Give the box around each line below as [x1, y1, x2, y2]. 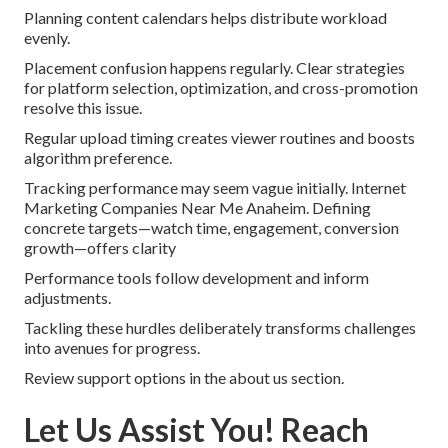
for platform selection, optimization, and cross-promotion [24, 78, 418, 98]
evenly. [24, 28, 70, 48]
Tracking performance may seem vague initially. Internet [24, 178, 406, 198]
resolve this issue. [24, 98, 142, 118]
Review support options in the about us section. [24, 368, 344, 388]
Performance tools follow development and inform [24, 268, 369, 288]
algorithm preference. [24, 148, 172, 168]
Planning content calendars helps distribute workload [24, 8, 387, 28]
